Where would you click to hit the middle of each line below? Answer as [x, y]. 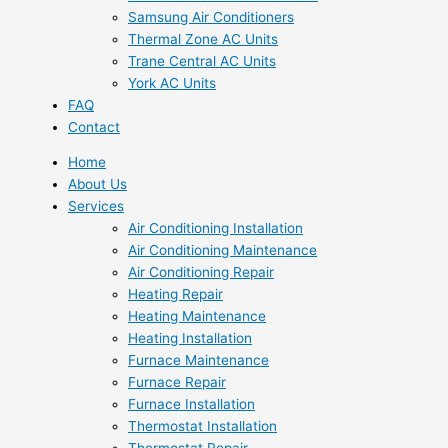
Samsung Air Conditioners [211, 16]
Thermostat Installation [202, 426]
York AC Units [172, 82]
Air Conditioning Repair [201, 272]
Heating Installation [190, 338]
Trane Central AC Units [202, 60]
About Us [97, 184]
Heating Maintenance [197, 316]
